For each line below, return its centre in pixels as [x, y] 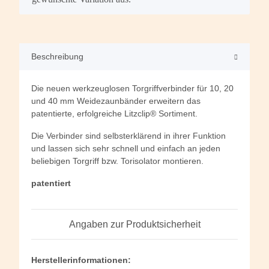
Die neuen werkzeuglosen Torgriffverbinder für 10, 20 [132, 88]
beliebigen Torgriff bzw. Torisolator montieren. [117, 161]
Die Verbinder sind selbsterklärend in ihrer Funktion [128, 135]
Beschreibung [57, 56]
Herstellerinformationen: [81, 260]
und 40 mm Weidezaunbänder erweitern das [116, 101]
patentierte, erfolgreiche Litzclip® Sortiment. [114, 113]
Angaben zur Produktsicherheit [134, 224]
